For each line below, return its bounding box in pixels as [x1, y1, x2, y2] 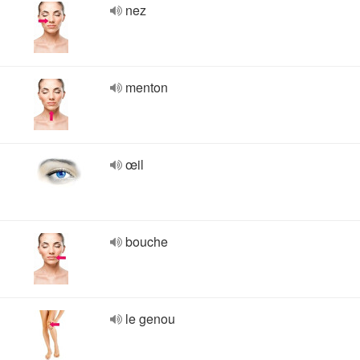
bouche [125, 232, 168, 251]
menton [125, 78, 168, 96]
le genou [125, 309, 175, 328]
